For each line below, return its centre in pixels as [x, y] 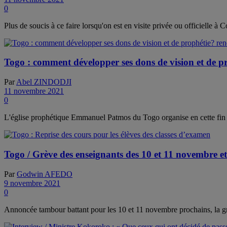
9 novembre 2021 [32, 183]
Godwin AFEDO [45, 174]
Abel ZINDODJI [44, 82]
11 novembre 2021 [34, 91]
